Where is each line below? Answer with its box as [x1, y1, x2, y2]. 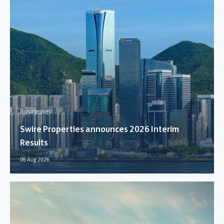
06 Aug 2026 [20, 156, 49, 163]
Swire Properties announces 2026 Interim [20, 123, 179, 134]
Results [20, 137, 48, 148]
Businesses [20, 107, 51, 115]
